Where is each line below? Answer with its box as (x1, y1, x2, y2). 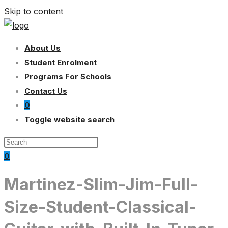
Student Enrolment (24, 58, 97, 67)
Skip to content (4, 6, 63, 16)
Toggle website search (24, 115, 115, 124)
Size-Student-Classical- (4, 197, 196, 217)
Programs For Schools (24, 72, 111, 81)
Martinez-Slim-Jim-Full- (4, 175, 198, 195)
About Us (24, 43, 61, 53)
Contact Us (24, 86, 67, 96)
